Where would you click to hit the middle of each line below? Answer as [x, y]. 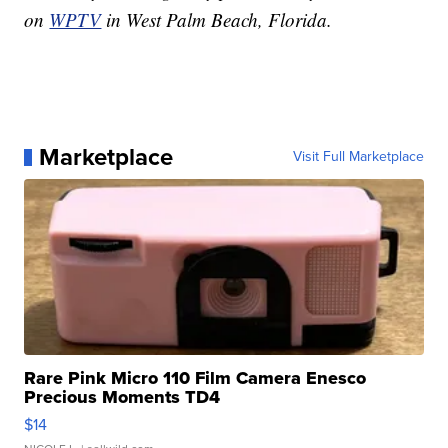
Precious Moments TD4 [122, 397]
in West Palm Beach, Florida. [219, 20]
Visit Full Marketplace [358, 157]
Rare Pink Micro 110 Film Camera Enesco [195, 378]
